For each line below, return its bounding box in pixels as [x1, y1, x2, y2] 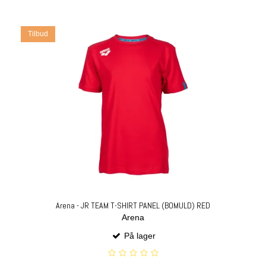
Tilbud [28, 29, 48, 38]
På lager [121, 231, 156, 241]
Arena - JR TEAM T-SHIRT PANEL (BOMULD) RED [56, 199, 210, 211]
